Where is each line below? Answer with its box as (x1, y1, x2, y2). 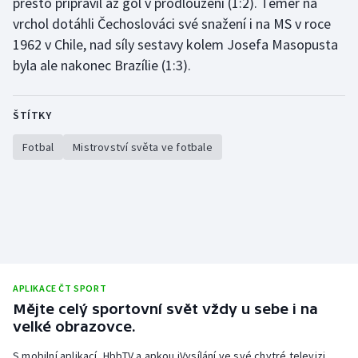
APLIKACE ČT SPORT (13, 282, 107, 295)
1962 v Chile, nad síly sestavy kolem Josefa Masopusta (13, 35, 338, 54)
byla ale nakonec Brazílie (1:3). (13, 56, 191, 75)
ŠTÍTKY (13, 108, 51, 123)
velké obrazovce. (13, 318, 136, 336)
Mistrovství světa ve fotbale (73, 140, 213, 155)
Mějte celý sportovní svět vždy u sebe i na (13, 300, 318, 318)
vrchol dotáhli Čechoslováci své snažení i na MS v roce (13, 14, 331, 34)
